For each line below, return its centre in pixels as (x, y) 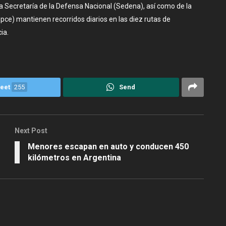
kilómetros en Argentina (74, 157)
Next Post (31, 130)
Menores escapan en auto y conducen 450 (108, 146)
